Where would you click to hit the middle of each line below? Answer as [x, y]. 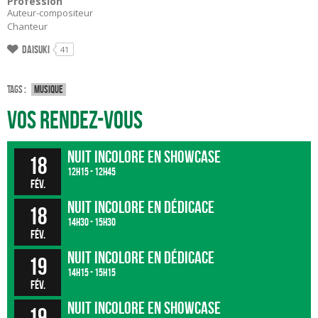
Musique [49, 90]
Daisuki [36, 49]
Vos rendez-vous [75, 120]
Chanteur [27, 26]
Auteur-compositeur [50, 13]
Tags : [17, 90]
